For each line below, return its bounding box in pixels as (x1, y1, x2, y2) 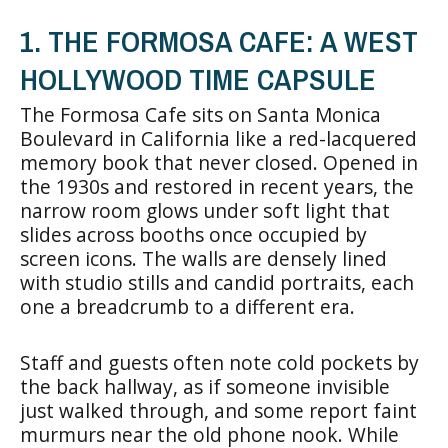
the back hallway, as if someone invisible (20, 373, 390, 400)
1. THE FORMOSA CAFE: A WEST (20, 21, 418, 61)
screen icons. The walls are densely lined (20, 245, 387, 272)
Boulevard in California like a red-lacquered (20, 125, 417, 152)
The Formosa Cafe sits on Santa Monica (20, 101, 381, 128)
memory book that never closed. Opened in (20, 149, 418, 176)
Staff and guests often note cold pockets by (20, 349, 419, 376)
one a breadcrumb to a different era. (20, 293, 355, 320)
